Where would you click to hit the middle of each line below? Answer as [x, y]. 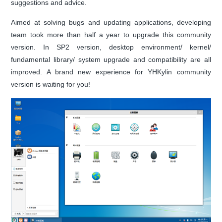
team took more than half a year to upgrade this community [111, 35]
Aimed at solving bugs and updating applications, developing [111, 22]
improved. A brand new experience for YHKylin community [111, 72]
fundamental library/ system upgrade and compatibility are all [111, 59]
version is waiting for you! [51, 84]
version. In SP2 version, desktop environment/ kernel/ [111, 47]
